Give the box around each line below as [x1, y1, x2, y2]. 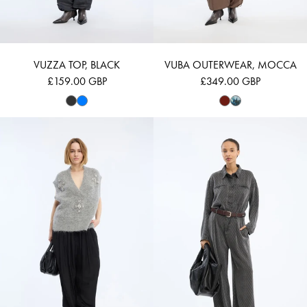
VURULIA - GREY [76, 116, 149, 132]
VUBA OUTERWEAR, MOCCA [164, 57, 297, 72]
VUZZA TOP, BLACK [34, 57, 120, 72]
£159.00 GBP [47, 73, 107, 88]
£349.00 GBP [200, 73, 260, 88]
